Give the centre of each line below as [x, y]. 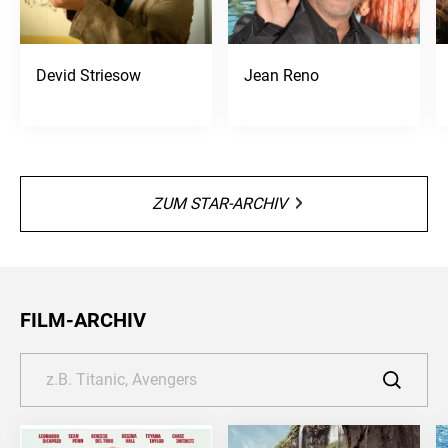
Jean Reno [281, 75]
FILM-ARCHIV [83, 319]
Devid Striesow [88, 75]
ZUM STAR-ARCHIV [219, 203]
